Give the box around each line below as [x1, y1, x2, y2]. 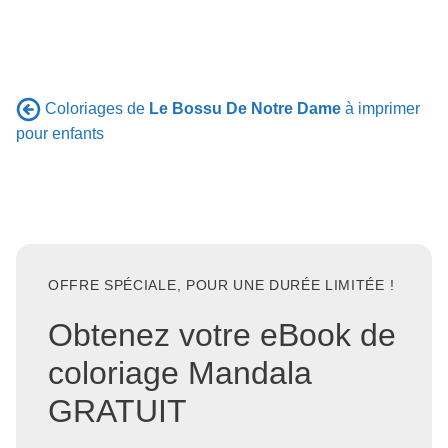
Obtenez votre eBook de [48, 317, 396, 354]
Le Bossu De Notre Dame [149, 99, 341, 117]
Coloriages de [45, 99, 149, 117]
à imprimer [341, 99, 420, 117]
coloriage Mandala [48, 355, 312, 392]
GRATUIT [48, 393, 187, 430]
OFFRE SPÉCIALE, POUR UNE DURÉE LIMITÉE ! [48, 277, 395, 293]
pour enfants [16, 124, 104, 142]
